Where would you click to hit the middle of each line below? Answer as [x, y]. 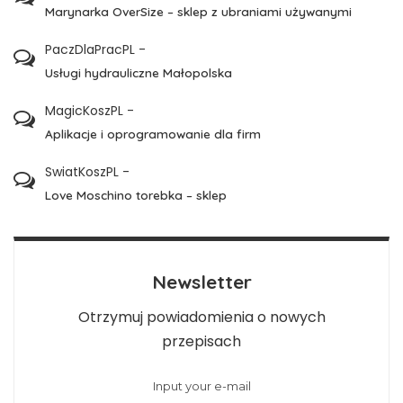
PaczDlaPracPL [90, 49]
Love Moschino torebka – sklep [136, 194]
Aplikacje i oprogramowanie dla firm [153, 133]
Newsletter [201, 281]
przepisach [201, 341]
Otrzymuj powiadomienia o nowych [201, 317]
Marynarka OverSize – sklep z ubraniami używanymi [198, 11]
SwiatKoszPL [82, 171]
